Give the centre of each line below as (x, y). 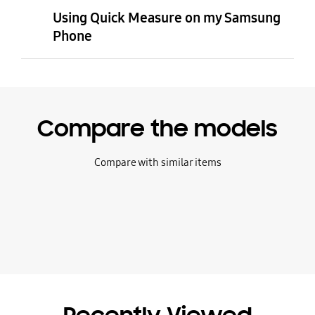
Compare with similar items (157, 162)
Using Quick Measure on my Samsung (166, 18)
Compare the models (157, 128)
